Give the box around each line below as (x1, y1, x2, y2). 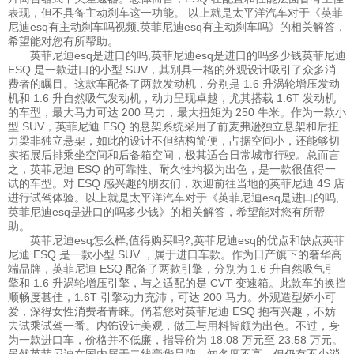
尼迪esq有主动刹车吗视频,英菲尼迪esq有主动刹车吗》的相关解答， (8, 21, 346, 34)
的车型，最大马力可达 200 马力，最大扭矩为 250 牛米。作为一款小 (8, 106, 346, 119)
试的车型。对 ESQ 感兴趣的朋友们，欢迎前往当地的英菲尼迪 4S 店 (8, 177, 345, 190)
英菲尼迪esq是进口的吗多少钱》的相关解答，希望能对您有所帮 (8, 205, 325, 219)
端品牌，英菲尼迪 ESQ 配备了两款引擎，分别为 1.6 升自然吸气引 (8, 262, 336, 276)
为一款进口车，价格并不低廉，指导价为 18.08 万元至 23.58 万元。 (8, 333, 343, 347)
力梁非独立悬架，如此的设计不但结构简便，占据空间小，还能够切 (8, 134, 340, 148)
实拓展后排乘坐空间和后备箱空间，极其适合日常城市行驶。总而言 (8, 149, 340, 162)
